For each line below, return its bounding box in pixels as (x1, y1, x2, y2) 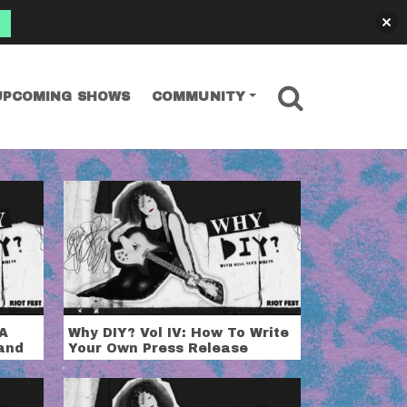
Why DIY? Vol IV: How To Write (68, 325, 290, 340)
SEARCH (303, 81, 362, 95)
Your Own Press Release (68, 341, 249, 355)
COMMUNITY (152, 89, 245, 104)
